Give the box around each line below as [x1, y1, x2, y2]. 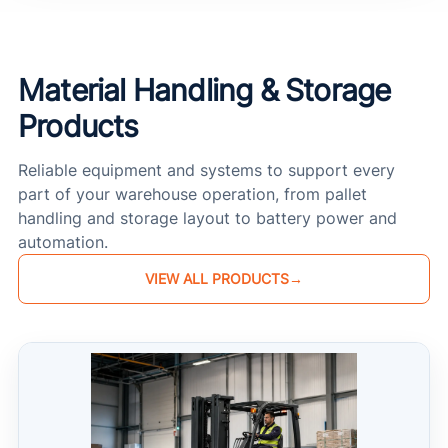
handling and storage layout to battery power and [18, 208, 397, 228]
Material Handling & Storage [18, 72, 391, 108]
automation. [18, 232, 108, 252]
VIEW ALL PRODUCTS [145, 270, 289, 287]
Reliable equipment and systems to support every [18, 160, 395, 180]
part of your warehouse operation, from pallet [18, 184, 367, 204]
